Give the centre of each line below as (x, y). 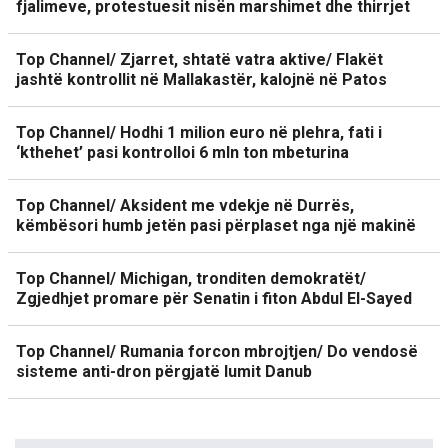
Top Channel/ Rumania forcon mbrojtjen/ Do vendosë (217, 351)
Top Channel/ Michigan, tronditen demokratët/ (191, 278)
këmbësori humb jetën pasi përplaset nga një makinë (216, 225)
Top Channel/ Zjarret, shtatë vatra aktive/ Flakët (199, 59)
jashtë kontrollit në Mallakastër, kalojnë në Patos (201, 79)
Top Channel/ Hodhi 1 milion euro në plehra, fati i (199, 132)
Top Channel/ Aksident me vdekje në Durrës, (185, 205)
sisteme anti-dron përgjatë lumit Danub (164, 371)
